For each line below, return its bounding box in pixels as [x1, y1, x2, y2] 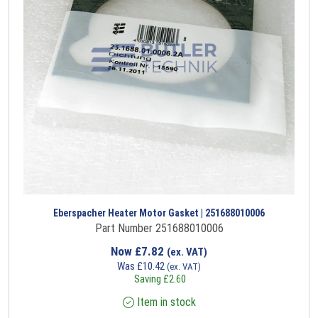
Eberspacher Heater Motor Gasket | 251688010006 [53, 207, 265, 219]
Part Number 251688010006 [94, 221, 224, 236]
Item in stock [133, 295, 196, 309]
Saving [132, 273, 163, 286]
